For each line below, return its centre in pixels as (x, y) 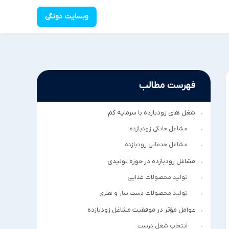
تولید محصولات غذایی (157, 177)
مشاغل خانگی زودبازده (158, 129)
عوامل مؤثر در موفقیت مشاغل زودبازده (141, 210)
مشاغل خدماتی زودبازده (156, 145)
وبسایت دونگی (67, 17)
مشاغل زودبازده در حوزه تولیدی (151, 161)
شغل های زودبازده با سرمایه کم (152, 113)
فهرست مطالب (167, 86)
